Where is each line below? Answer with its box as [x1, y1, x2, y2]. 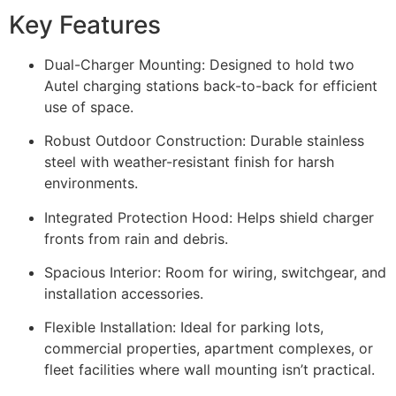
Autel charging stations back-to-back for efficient [44, 76, 377, 95]
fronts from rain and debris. [44, 229, 228, 247]
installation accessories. [44, 285, 203, 302]
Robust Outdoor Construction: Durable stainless [44, 132, 364, 150]
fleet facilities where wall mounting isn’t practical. [44, 361, 375, 379]
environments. [44, 174, 138, 193]
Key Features [9, 9, 161, 40]
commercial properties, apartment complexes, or [44, 339, 373, 358]
